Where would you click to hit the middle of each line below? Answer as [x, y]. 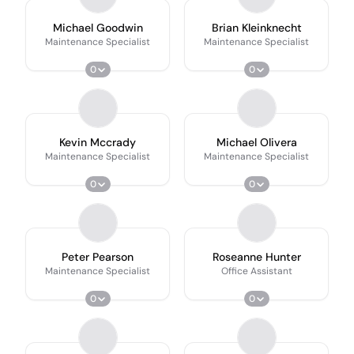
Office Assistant [256, 271]
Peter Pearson [98, 257]
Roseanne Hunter [256, 257]
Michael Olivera [256, 142]
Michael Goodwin [98, 28]
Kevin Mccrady [98, 142]
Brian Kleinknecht [256, 28]
